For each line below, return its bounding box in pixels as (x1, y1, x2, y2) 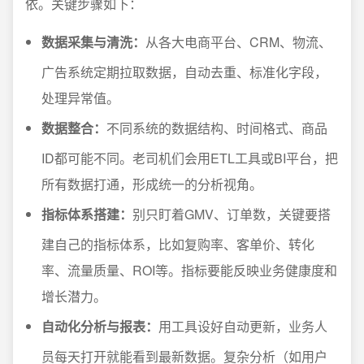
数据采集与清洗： (41, 32, 145, 51)
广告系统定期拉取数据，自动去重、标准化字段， (41, 63, 327, 81)
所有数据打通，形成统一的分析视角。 (41, 175, 262, 193)
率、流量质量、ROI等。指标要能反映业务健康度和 (41, 261, 337, 279)
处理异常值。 (41, 89, 119, 107)
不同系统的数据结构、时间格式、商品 (106, 119, 327, 137)
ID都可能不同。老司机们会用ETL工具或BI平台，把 (41, 149, 338, 167)
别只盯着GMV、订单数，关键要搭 (132, 205, 331, 223)
